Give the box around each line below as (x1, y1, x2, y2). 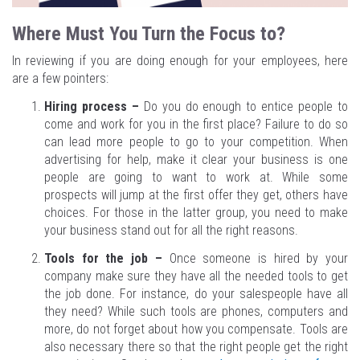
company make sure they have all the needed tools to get (44, 268, 348, 284)
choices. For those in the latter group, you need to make (44, 205, 348, 221)
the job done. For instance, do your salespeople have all (44, 286, 348, 302)
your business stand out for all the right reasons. (44, 223, 298, 239)
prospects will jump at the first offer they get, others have (44, 187, 348, 203)
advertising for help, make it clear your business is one (44, 152, 348, 168)
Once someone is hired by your (162, 251, 349, 267)
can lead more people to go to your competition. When (44, 134, 348, 150)
